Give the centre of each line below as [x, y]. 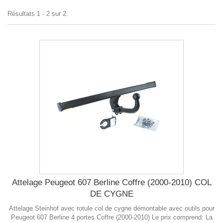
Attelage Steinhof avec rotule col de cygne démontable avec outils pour [111, 209]
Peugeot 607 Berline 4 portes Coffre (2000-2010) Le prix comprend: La [111, 218]
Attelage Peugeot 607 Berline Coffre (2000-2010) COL [111, 183]
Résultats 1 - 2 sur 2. [38, 14]
